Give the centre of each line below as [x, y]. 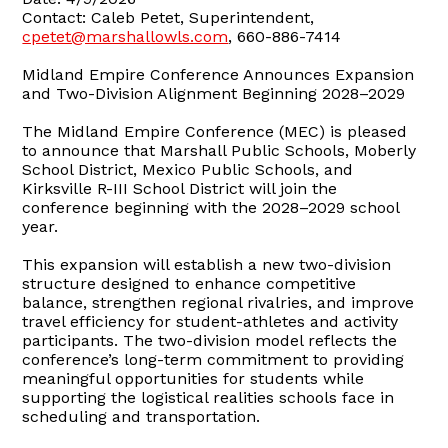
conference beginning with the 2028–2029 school [211, 207]
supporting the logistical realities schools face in [208, 397]
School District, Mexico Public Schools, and [188, 169]
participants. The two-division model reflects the [210, 340]
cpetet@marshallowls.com [125, 36]
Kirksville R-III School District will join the [180, 188]
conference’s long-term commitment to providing [213, 359]
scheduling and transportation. [141, 416]
